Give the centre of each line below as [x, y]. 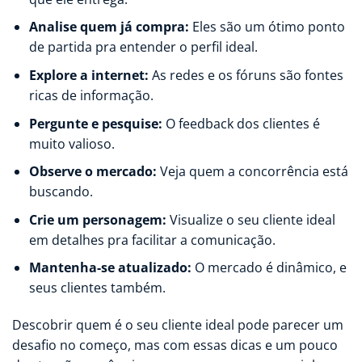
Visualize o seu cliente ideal [250, 219]
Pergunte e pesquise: [95, 123]
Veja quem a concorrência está [252, 172]
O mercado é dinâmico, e [269, 268]
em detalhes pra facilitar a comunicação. [152, 240]
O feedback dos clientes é [241, 123]
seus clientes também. [97, 288]
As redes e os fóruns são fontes [246, 76]
